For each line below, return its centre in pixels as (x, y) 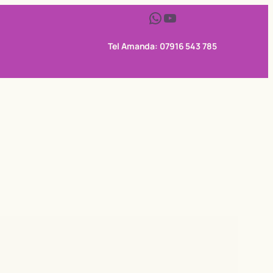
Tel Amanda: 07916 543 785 (162, 46)
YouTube (166, 17)
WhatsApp (151, 17)
